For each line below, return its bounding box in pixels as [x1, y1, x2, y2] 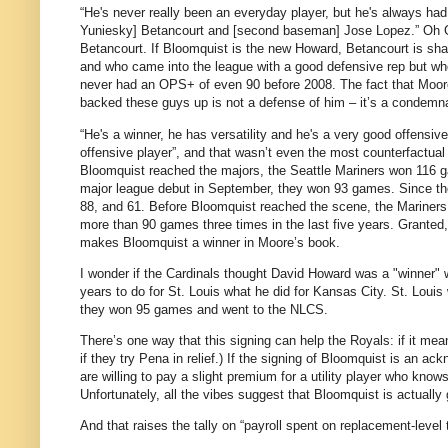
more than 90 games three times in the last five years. [80, 216, 394, 232]
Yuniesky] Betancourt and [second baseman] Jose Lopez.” [80, 23, 419, 39]
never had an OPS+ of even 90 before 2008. [80, 77, 336, 93]
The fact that [340, 77, 418, 93]
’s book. [294, 234, 340, 250]
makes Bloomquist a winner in [80, 234, 258, 250]
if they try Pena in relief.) [80, 351, 223, 366]
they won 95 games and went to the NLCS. [80, 301, 328, 317]
